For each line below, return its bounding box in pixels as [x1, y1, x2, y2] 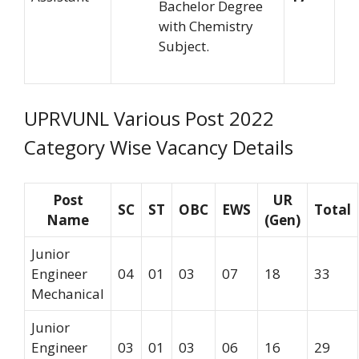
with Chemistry [159, 16, 253, 35]
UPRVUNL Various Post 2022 [24, 105, 274, 132]
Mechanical [31, 284, 104, 303]
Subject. [159, 36, 209, 55]
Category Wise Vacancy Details [24, 134, 293, 161]
